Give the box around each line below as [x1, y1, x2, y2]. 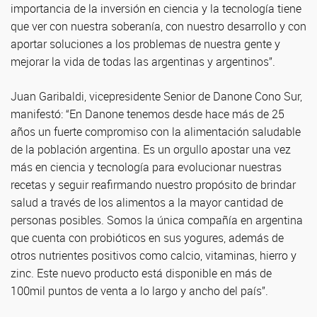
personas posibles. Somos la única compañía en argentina [11, 212, 303, 228]
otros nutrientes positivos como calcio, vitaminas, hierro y [11, 248, 296, 263]
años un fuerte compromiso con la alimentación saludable [11, 124, 301, 139]
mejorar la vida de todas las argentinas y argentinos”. [11, 54, 275, 69]
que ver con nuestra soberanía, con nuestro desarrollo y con [11, 18, 306, 34]
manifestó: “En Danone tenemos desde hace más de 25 [11, 106, 284, 122]
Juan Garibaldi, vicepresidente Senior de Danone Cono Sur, [11, 88, 302, 104]
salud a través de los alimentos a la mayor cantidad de [11, 195, 283, 210]
